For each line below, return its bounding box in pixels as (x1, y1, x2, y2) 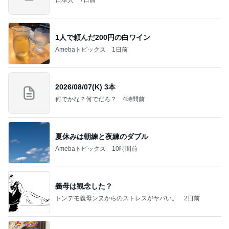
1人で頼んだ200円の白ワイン (55, 33, 150, 41)
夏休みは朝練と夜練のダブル (55, 132, 148, 141)
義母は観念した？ (55, 181, 112, 190)
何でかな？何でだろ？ (55, 95, 117, 103)
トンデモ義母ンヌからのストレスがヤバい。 (55, 194, 178, 202)
